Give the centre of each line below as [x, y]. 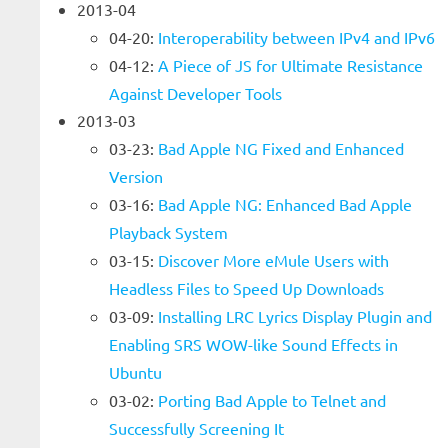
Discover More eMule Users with [273, 260]
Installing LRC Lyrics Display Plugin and [295, 316]
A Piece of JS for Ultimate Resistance [290, 65]
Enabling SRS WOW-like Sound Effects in [253, 344]
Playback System [168, 232]
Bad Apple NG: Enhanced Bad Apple [285, 204]
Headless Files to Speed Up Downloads [246, 288]
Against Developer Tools [195, 93]
